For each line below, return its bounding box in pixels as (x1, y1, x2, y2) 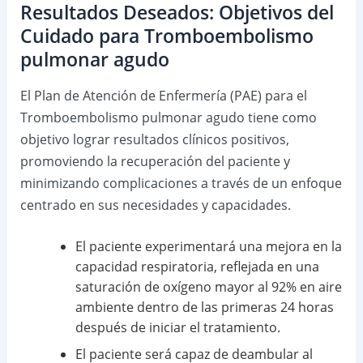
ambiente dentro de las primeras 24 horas (75, 298, 334, 317)
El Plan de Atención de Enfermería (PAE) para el (19, 86, 307, 105)
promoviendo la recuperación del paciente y (19, 152, 290, 170)
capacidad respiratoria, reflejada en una (75, 258, 319, 276)
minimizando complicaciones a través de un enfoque (19, 173, 342, 192)
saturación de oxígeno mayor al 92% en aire (75, 278, 342, 297)
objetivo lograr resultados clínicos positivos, (19, 130, 289, 148)
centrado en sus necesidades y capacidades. (19, 195, 291, 214)
